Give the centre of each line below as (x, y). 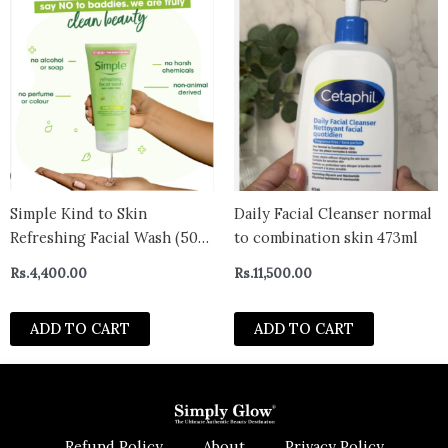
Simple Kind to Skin (78, 214)
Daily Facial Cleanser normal (333, 214)
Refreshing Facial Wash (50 (104, 238)
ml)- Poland (50, 262)
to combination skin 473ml (326, 238)
